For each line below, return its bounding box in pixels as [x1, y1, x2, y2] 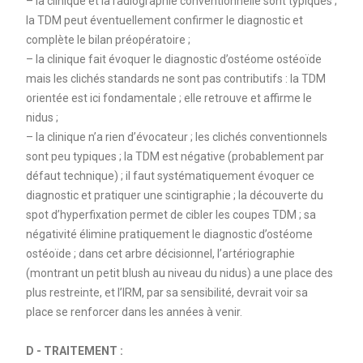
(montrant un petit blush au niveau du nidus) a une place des [25, 266, 333, 280]
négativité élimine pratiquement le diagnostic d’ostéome [25, 227, 313, 241]
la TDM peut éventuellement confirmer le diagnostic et [25, 13, 303, 27]
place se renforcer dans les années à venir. [25, 305, 242, 318]
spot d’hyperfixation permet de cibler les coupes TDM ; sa [25, 207, 316, 221]
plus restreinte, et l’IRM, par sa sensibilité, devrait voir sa [25, 285, 308, 299]
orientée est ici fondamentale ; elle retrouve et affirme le [25, 91, 312, 105]
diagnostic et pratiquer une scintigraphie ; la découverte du [25, 188, 323, 202]
